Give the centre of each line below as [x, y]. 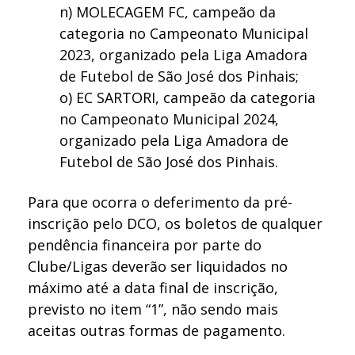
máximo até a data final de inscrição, [153, 288]
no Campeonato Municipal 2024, [170, 118]
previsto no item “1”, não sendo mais [153, 309]
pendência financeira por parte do [145, 245]
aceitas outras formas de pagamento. [157, 331]
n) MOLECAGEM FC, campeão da [168, 11]
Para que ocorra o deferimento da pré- [160, 202]
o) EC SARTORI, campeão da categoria [188, 97]
